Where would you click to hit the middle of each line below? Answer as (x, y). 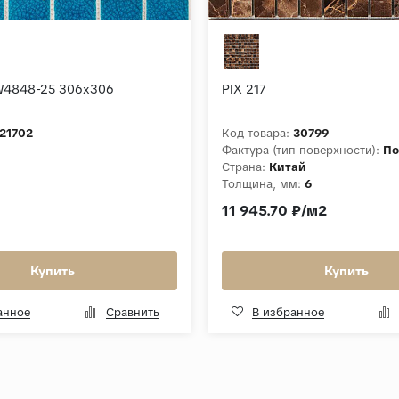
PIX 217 (244, 90)
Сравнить (132, 312)
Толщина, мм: (261, 184)
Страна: (244, 167)
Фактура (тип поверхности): (301, 151)
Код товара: (256, 134)
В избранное (288, 312)
